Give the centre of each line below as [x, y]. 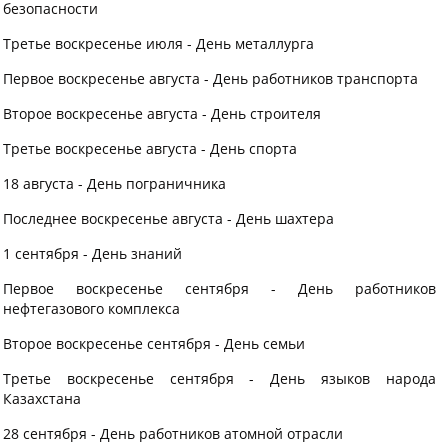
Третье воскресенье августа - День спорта [150, 148]
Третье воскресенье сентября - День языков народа [219, 378]
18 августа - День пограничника [114, 183]
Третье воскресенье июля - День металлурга [158, 43]
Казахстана [42, 398]
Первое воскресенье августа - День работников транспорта [210, 78]
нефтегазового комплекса [91, 308]
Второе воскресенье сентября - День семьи [154, 343]
